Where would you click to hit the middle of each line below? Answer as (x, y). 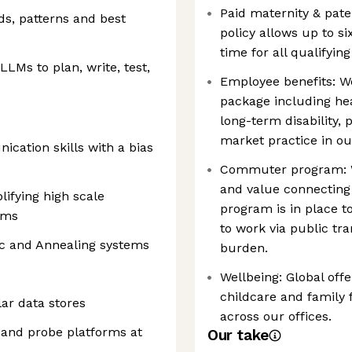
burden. (244, 248)
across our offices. (276, 316)
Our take (238, 335)
